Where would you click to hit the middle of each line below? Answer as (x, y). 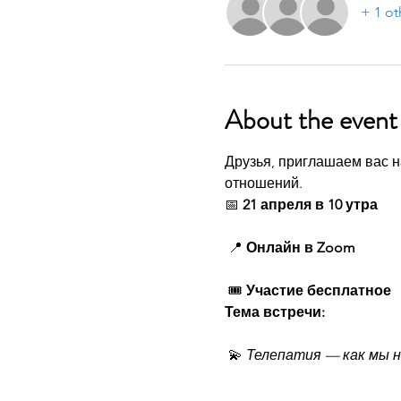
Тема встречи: (274, 311)
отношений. (263, 183)
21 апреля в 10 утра (310, 204)
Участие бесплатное (318, 290)
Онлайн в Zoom (300, 247)
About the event (311, 119)
